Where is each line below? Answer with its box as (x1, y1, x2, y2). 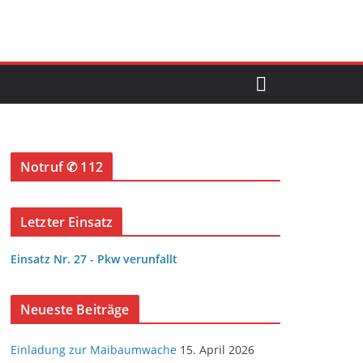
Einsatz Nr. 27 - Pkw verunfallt (11, 251, 177, 267)
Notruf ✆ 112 (20, 158, 103, 176)
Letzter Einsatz (20, 213, 113, 231)
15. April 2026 (180, 342, 254, 357)
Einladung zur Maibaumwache (11, 342, 177, 357)
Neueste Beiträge (20, 301, 130, 318)
